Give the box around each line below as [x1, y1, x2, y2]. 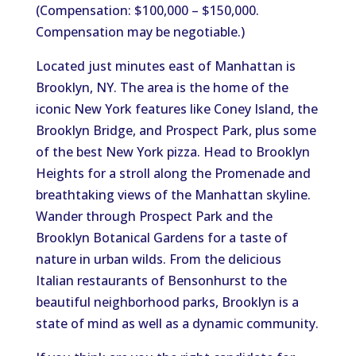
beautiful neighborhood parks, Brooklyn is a [35, 293, 299, 311]
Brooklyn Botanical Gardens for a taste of [35, 229, 288, 246]
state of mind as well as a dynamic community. [35, 315, 319, 332]
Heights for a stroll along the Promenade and [35, 164, 311, 182]
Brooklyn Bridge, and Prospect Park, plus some [35, 122, 316, 139]
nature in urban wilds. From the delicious [35, 250, 281, 268]
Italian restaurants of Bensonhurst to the [35, 272, 287, 289]
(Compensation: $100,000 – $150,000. [35, 2, 259, 19]
